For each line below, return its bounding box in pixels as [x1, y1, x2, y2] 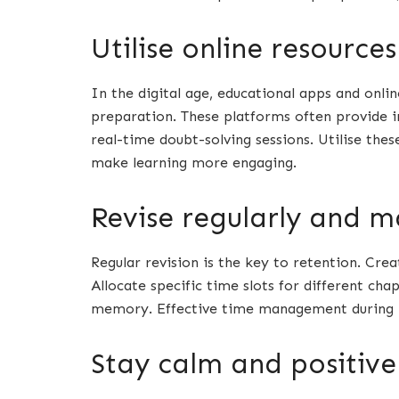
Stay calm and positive [91, 346, 396, 380]
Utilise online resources [91, 32, 396, 66]
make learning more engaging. [91, 154, 297, 171]
